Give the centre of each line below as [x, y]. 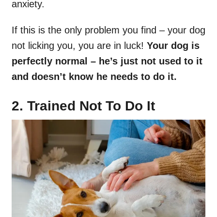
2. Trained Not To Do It [83, 106]
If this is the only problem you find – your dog [108, 30]
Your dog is [173, 46]
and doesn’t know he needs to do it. [94, 77]
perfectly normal [51, 61]
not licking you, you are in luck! [79, 46]
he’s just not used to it [149, 61]
